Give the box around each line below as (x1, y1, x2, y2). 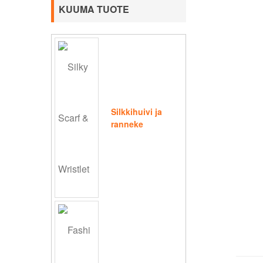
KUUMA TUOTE (59, 2, 129, 16)
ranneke (111, 117, 143, 130)
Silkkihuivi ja (111, 105, 162, 117)
